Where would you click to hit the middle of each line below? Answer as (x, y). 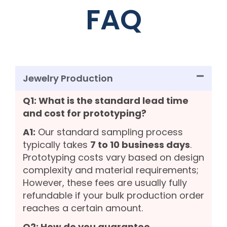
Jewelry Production (68, 79)
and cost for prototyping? (85, 113)
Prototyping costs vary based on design (113, 158)
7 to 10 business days (140, 145)
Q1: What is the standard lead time (106, 101)
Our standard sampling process (109, 132)
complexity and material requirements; (111, 170)
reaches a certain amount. (83, 208)
